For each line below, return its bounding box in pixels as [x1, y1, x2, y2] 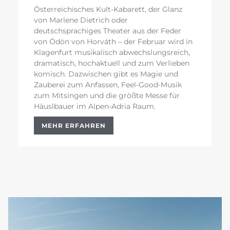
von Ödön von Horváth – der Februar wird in [34, 37, 193, 47]
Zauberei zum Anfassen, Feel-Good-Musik [34, 80, 182, 90]
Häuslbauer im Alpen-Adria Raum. [34, 102, 156, 111]
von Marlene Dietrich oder [34, 15, 128, 25]
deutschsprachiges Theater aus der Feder [34, 26, 181, 36]
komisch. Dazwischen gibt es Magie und [34, 69, 178, 79]
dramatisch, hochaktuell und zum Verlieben [34, 59, 189, 68]
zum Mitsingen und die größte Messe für [34, 91, 180, 101]
